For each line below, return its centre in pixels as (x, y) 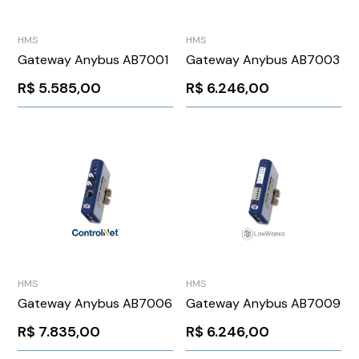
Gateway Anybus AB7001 (93, 60)
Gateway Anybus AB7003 (263, 60)
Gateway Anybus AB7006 (95, 303)
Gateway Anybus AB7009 (263, 303)
